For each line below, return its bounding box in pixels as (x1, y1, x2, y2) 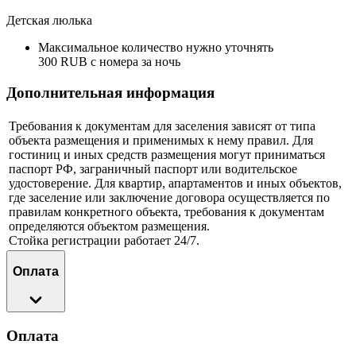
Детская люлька (6, 14, 92, 28)
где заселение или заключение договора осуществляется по (9, 190, 330, 204)
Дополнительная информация (6, 84, 215, 102)
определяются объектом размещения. (9, 219, 210, 233)
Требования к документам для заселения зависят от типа (9, 118, 315, 133)
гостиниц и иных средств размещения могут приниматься (9, 147, 325, 161)
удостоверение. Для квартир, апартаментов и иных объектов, (9, 176, 342, 190)
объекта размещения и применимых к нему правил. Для (9, 133, 313, 147)
